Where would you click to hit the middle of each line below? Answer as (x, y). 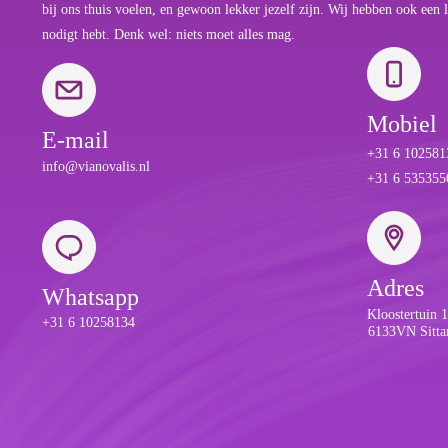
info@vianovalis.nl (96, 166)
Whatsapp (90, 296)
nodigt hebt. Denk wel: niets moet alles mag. (168, 34)
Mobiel (402, 123)
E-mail (75, 140)
